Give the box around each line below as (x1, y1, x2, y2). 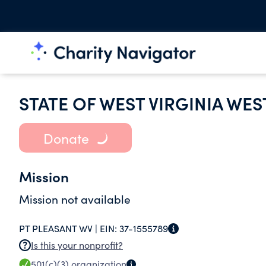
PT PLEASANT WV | (19, 222, 100, 235)
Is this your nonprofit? (31, 239, 123, 251)
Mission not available (19, 191, 131, 207)
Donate (43, 128, 89, 147)
